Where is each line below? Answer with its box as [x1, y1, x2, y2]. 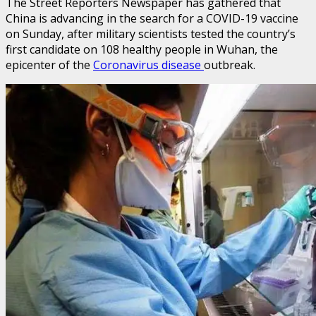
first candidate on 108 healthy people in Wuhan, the [6, 41, 278, 57]
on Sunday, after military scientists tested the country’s [6, 25, 296, 42]
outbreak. [204, 56, 255, 73]
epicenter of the [6, 56, 93, 73]
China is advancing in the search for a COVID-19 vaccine [6, 10, 298, 26]
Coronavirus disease [93, 56, 204, 73]
